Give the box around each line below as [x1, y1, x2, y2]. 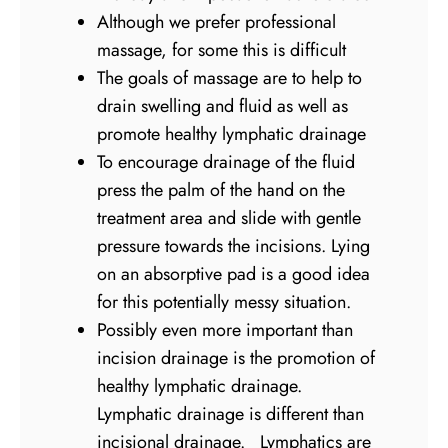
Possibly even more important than [97, 317, 354, 344]
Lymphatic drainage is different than [97, 401, 365, 428]
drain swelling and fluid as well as [97, 93, 349, 120]
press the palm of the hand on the [97, 177, 346, 204]
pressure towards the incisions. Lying [97, 233, 371, 260]
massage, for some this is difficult [97, 37, 347, 64]
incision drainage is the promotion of [97, 345, 376, 372]
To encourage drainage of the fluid [97, 149, 356, 176]
